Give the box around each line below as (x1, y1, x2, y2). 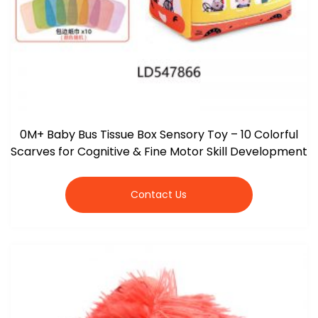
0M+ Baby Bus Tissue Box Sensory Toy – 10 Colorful (20, 126, 298, 143)
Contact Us (131, 187, 187, 202)
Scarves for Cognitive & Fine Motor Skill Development (11, 143, 307, 160)
